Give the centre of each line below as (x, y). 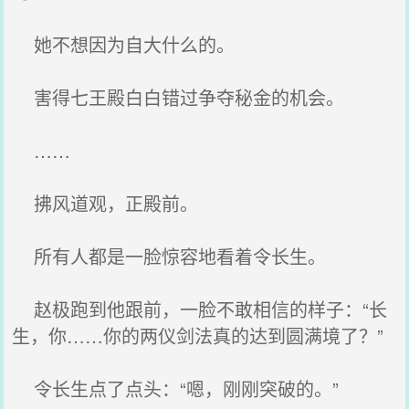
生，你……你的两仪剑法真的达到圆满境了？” (198, 336)
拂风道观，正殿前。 (105, 203)
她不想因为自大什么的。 (124, 44)
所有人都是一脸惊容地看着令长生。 (169, 256)
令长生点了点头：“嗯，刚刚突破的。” (176, 388)
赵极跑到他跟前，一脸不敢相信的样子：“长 (200, 309)
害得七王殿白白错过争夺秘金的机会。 (178, 97)
